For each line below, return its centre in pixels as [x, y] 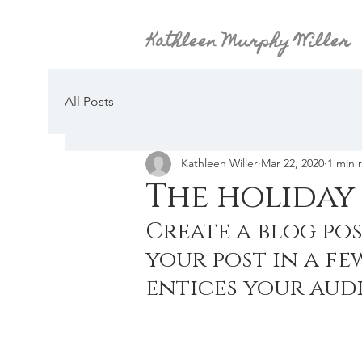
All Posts [89, 101]
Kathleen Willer [219, 164]
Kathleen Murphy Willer [248, 42]
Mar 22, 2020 [293, 164]
